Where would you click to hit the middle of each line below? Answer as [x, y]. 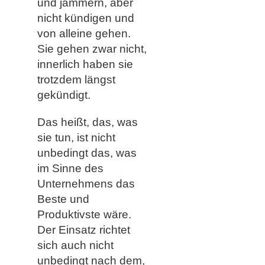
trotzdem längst [76, 79]
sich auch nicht [75, 245]
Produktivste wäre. [84, 214]
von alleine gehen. [84, 33]
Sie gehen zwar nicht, [92, 49]
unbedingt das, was [87, 153]
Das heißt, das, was [87, 122]
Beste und [63, 199]
